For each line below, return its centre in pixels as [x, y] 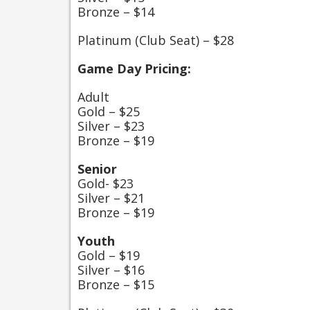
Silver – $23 [111, 126]
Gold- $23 [106, 183]
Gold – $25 [109, 111]
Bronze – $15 [116, 284]
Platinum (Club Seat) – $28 [156, 40]
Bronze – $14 [116, 12]
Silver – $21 [111, 198]
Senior [97, 169]
